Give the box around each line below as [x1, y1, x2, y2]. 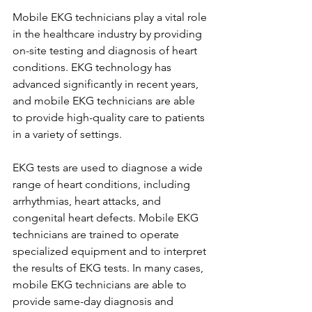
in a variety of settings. [13, 127, 122, 141]
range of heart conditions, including [13, 178, 193, 191]
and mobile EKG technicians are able [13, 94, 198, 107]
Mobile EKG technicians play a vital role [13, 10, 210, 24]
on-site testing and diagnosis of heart [13, 44, 200, 57]
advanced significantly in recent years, [13, 77, 201, 91]
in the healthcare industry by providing [13, 27, 205, 40]
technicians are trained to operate [13, 228, 182, 241]
